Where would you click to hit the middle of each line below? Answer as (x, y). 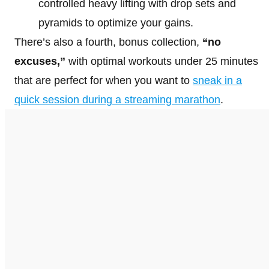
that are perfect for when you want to (104, 80)
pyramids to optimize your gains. (117, 23)
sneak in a (217, 80)
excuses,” (40, 61)
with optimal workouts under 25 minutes (162, 61)
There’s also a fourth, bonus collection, (107, 42)
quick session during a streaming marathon (117, 100)
